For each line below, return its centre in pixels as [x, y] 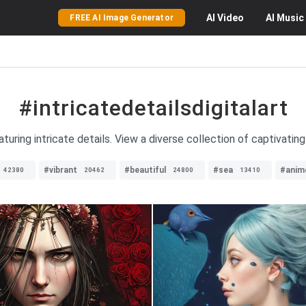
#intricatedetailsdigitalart [153, 108]
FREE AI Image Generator [122, 18]
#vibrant [60, 170]
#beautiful [145, 170]
